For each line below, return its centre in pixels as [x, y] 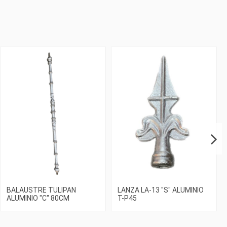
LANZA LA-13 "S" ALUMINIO [161, 190]
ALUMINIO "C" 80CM [38, 198]
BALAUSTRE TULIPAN [41, 190]
